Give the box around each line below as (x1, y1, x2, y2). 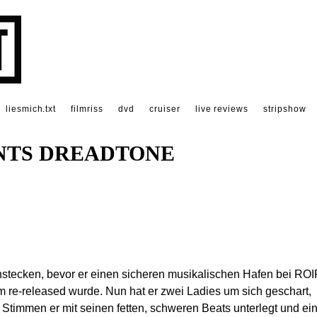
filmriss (71, 104, 104, 114)
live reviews (195, 104, 249, 114)
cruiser (149, 104, 180, 114)
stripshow (263, 104, 306, 114)
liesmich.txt (5, 104, 57, 114)
